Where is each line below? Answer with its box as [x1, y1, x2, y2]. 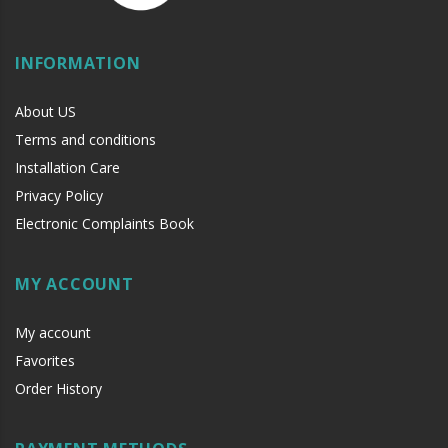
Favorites [15, 350, 75, 370]
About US [15, 101, 76, 121]
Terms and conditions [15, 129, 156, 149]
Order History [15, 378, 102, 398]
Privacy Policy [15, 185, 103, 205]
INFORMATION [15, 51, 141, 74]
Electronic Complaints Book [15, 213, 194, 233]
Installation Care [15, 157, 120, 177]
